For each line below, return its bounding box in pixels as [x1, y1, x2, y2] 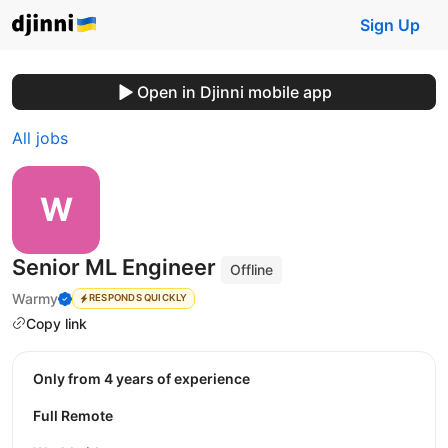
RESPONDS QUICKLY [88, 292, 188, 304]
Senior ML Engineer [12, 254, 221, 280]
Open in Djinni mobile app [136, 82, 332, 102]
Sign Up [360, 15, 420, 35]
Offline [230, 261, 274, 278]
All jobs [12, 128, 68, 148]
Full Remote [33, 407, 113, 425]
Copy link [26, 314, 87, 332]
